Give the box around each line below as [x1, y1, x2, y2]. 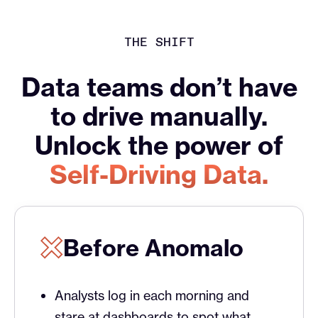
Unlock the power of [35, 129, 283, 162]
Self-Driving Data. [50, 158, 268, 191]
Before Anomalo [63, 234, 243, 263]
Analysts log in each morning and [55, 287, 249, 304]
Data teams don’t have [21, 71, 297, 104]
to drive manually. [50, 100, 268, 133]
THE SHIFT [124, 33, 194, 51]
